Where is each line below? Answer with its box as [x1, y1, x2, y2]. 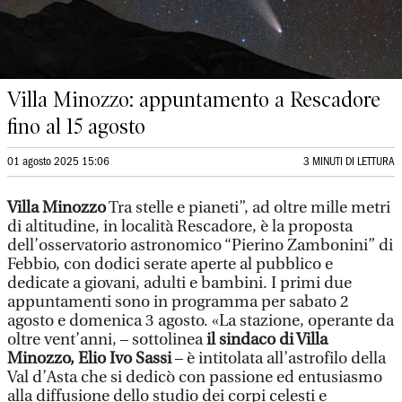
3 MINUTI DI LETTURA [303, 157, 395, 167]
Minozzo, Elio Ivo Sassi [7, 349, 175, 368]
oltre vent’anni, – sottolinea [7, 330, 203, 349]
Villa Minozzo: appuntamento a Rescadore [7, 87, 380, 112]
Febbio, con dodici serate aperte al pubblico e [7, 255, 333, 274]
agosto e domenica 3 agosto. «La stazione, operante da [7, 311, 394, 330]
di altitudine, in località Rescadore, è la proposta [7, 217, 353, 236]
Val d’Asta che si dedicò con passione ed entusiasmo [7, 368, 382, 387]
